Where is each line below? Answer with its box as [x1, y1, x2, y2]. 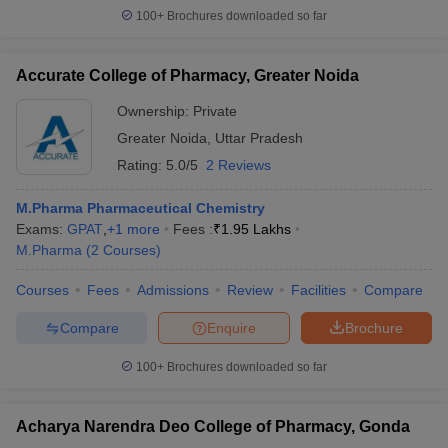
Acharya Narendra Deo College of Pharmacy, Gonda [16, 418, 410, 435]
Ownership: [117, 103, 193, 119]
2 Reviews [206, 157, 271, 173]
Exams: [16, 221, 67, 237]
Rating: [117, 157, 166, 173]
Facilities [291, 282, 346, 298]
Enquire [207, 319, 256, 336]
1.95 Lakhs [221, 221, 291, 237]
